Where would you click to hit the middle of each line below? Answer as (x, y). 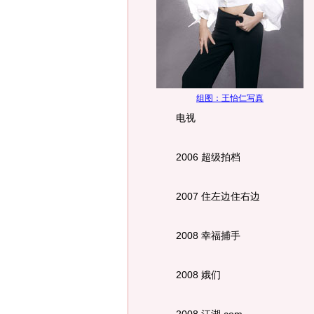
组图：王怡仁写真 (230, 98)
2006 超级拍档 (198, 157)
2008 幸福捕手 (198, 235)
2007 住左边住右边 (208, 196)
